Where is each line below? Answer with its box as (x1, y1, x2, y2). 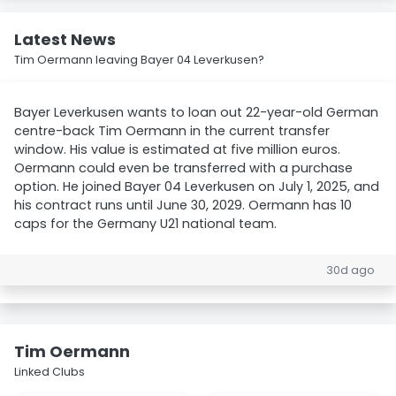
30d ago (326, 263, 375, 278)
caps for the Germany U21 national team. (14, 215, 277, 232)
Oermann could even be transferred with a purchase (14, 159, 353, 177)
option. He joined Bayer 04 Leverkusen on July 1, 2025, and (14, 178, 379, 195)
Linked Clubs (14, 364, 85, 379)
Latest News (14, 28, 116, 50)
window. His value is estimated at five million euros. (14, 141, 340, 158)
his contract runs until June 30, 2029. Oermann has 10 (14, 196, 352, 214)
